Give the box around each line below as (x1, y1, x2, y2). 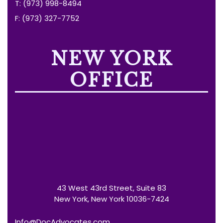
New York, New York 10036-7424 (54, 193, 169, 204)
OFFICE (70, 69, 153, 92)
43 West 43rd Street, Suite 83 (57, 182, 166, 193)
